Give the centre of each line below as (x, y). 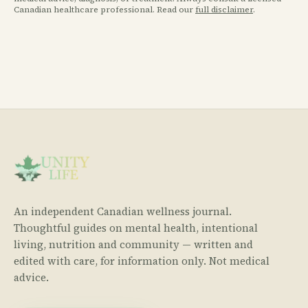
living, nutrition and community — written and (133, 244)
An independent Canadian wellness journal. (123, 211)
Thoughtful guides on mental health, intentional (136, 228)
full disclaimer (224, 10)
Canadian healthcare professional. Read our (104, 10)
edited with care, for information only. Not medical (142, 261)
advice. (31, 277)
